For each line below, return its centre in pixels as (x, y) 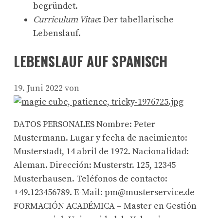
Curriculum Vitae (66, 19)
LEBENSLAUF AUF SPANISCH (91, 61)
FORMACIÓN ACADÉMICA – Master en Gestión (105, 206)
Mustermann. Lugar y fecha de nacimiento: (100, 138)
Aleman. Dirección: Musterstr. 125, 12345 (95, 165)
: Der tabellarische (136, 19)
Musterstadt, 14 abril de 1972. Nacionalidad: (101, 152)
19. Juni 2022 (38, 89)
